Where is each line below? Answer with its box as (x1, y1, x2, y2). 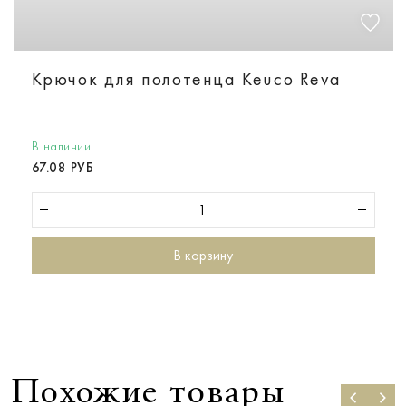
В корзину (173, 246, 233, 264)
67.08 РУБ (31, 159, 93, 176)
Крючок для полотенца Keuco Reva (31, 67, 342, 90)
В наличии (31, 137, 91, 154)
